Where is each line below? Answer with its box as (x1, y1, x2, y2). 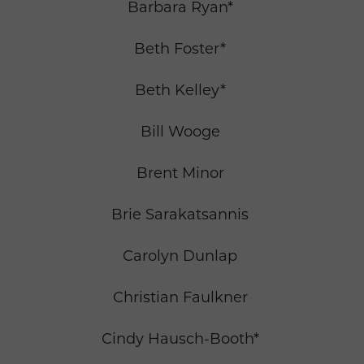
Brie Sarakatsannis (111, 206, 249, 224)
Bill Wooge (140, 123, 220, 141)
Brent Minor (136, 164, 224, 183)
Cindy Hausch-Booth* (101, 330, 259, 349)
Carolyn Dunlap (123, 247, 237, 266)
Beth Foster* (134, 40, 226, 58)
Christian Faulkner (112, 288, 248, 307)
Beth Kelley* (134, 81, 226, 100)
